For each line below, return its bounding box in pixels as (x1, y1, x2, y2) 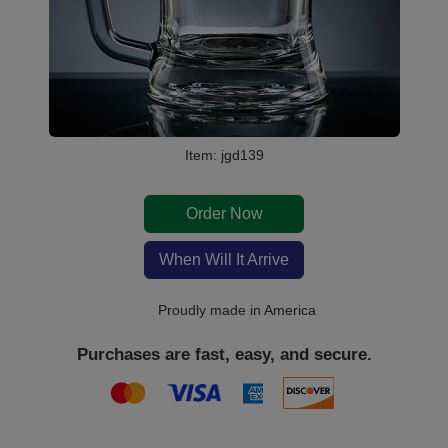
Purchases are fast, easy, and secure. (76, 345, 372, 364)
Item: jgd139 (184, 147, 264, 163)
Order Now (185, 205, 263, 222)
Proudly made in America (153, 302, 316, 318)
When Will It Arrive (159, 251, 289, 268)
